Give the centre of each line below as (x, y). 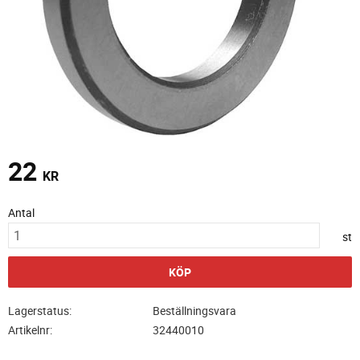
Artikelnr (29, 329)
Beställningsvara (194, 311)
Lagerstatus (39, 311)
